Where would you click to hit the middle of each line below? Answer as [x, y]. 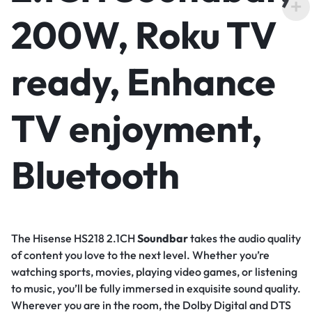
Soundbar [163, 238]
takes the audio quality [244, 238]
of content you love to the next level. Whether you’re [140, 255]
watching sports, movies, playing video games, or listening [154, 271]
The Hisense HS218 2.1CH [74, 238]
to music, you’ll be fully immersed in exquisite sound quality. [156, 288]
